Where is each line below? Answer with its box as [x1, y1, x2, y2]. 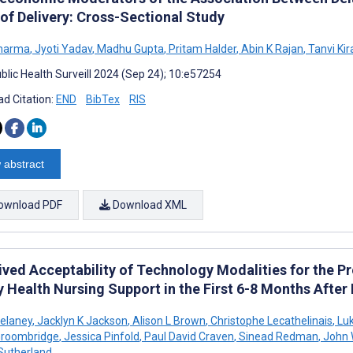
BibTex [86, 92, 120, 106]
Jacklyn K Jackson [35, 314, 128, 327]
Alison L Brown [130, 314, 206, 327]
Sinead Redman [236, 329, 318, 343]
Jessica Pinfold [61, 329, 139, 343]
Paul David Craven [142, 329, 234, 343]
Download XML [110, 198, 187, 211]
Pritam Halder [166, 42, 236, 55]
